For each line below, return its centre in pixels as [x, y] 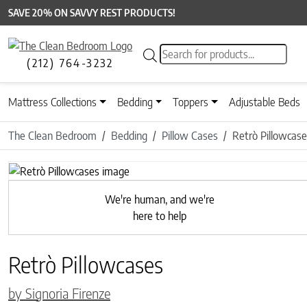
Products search [194, 52]
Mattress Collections [52, 102]
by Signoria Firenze [59, 293]
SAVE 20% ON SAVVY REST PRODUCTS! [92, 13]
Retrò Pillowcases [86, 264]
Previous [94, 178]
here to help [159, 216]
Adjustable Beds [265, 102]
